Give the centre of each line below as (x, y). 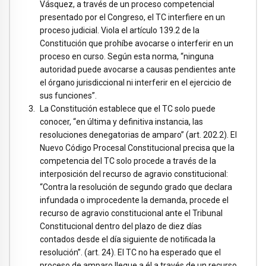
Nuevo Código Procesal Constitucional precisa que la (137, 148)
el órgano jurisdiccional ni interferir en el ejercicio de (136, 82)
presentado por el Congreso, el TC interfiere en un (132, 17)
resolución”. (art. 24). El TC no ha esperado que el (130, 252)
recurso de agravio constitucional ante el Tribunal (131, 213)
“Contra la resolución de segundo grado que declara (136, 187)
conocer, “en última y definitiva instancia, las (121, 121)
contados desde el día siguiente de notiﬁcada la (128, 239)
